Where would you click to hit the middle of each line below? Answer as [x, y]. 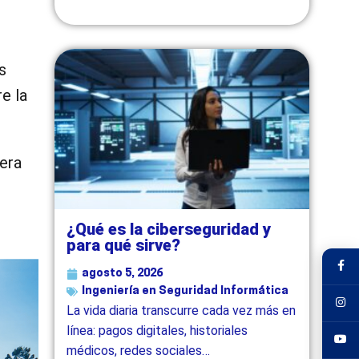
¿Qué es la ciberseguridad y [169, 229]
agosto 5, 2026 [123, 273]
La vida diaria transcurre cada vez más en [182, 310]
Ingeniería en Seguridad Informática [186, 291]
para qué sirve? [124, 245]
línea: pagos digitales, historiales [157, 330]
